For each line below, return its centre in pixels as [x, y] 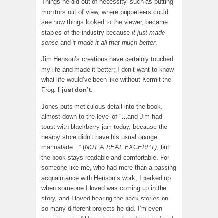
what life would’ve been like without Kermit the [106, 79]
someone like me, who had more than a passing [109, 167]
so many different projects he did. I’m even [102, 208]
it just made [148, 32]
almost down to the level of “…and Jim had [102, 116]
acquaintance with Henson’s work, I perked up [106, 178]
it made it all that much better [114, 42]
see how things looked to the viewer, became [105, 22]
